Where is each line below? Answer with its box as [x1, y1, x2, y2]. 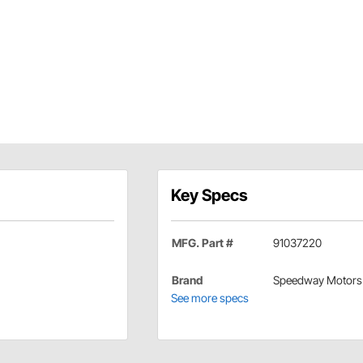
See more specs [170, 290, 249, 305]
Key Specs [170, 185, 248, 205]
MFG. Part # [171, 235, 233, 250]
